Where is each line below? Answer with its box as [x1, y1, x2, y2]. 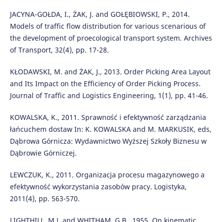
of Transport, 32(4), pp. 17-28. [9, 45, 109, 55]
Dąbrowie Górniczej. [9, 148, 77, 158]
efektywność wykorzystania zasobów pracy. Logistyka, [9, 182, 187, 192]
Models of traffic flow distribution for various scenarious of [9, 21, 206, 31]
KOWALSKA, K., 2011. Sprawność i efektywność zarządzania [9, 112, 206, 122]
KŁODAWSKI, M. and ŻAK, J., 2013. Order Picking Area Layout [9, 67, 211, 77]
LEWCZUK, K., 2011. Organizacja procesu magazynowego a [9, 170, 205, 180]
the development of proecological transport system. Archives [9, 33, 212, 43]
